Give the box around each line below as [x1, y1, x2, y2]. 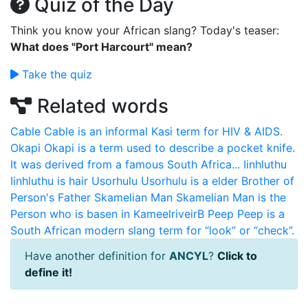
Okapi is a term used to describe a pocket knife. [44, 141, 295, 155]
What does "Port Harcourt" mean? [10, 40, 192, 54]
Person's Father [10, 190, 91, 204]
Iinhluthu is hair [10, 174, 88, 188]
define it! [25, 265, 72, 279]
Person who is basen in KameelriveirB [10, 207, 204, 221]
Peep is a [237, 207, 285, 221]
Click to [217, 249, 257, 263]
